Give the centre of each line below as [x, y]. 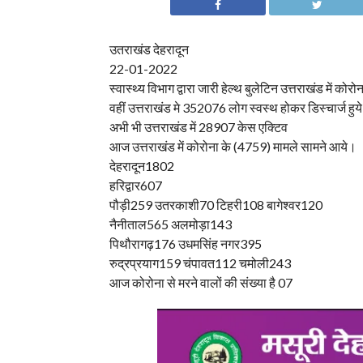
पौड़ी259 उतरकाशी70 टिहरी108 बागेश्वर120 [216, 205]
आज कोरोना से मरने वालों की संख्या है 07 [201, 283]
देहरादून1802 [141, 166]
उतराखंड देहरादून [149, 49]
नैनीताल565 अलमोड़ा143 [170, 224]
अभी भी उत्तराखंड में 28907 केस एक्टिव [198, 127]
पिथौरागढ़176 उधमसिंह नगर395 [185, 244]
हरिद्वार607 [135, 186]
